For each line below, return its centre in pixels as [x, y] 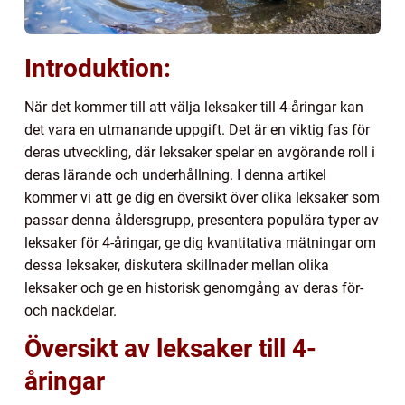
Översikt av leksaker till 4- [170, 348]
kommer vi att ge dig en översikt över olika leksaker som [202, 197]
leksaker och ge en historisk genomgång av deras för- [194, 287]
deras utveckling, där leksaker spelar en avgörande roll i [200, 152]
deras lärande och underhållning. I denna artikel [175, 174]
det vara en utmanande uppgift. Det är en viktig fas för [197, 129]
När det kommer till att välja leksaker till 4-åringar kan [194, 107]
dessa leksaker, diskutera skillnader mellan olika [177, 265]
